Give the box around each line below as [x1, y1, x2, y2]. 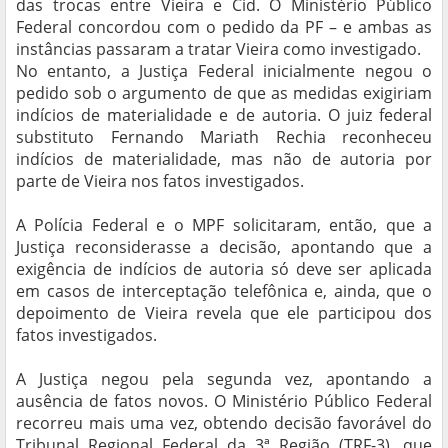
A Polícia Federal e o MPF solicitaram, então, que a [16, 214, 432, 237]
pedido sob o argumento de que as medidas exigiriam [16, 82, 432, 105]
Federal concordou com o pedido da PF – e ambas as [16, 16, 432, 39]
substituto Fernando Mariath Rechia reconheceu [16, 126, 432, 149]
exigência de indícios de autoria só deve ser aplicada [16, 258, 432, 281]
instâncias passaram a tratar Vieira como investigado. [16, 38, 421, 61]
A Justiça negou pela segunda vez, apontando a [16, 368, 432, 391]
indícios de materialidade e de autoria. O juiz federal [16, 104, 432, 127]
